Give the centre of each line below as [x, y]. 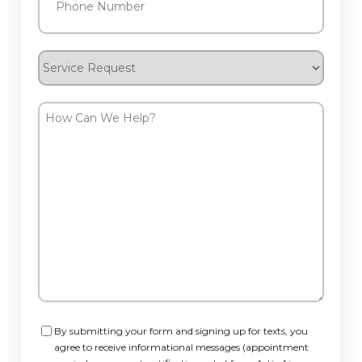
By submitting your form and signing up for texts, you [181, 331]
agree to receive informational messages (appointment [181, 347]
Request [61, 77]
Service [57, 59]
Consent [61, 330]
